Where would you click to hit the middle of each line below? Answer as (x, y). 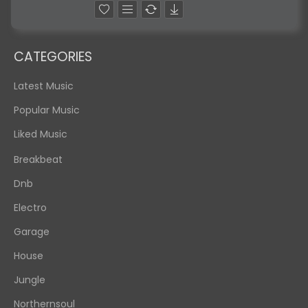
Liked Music (41, 134)
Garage (32, 232)
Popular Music (47, 110)
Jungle (30, 280)
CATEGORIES (53, 57)
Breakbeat (38, 159)
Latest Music (44, 86)
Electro (30, 208)
